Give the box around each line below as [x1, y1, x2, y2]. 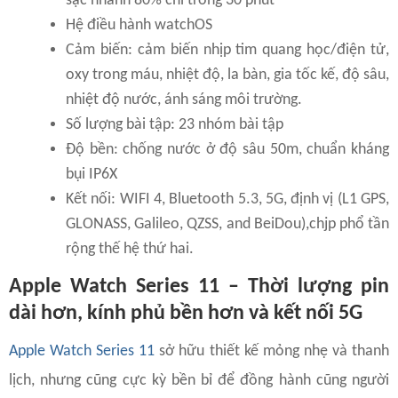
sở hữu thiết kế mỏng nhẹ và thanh [155, 342, 390, 360]
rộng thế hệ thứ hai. [66, 240, 194, 258]
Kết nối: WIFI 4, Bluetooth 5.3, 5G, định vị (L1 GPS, [66, 190, 389, 208]
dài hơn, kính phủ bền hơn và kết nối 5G [9, 302, 362, 324]
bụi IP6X [66, 165, 117, 183]
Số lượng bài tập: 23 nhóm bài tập [66, 115, 283, 133]
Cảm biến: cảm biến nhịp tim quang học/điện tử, [66, 41, 389, 59]
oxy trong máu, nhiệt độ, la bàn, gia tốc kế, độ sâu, [66, 66, 389, 84]
